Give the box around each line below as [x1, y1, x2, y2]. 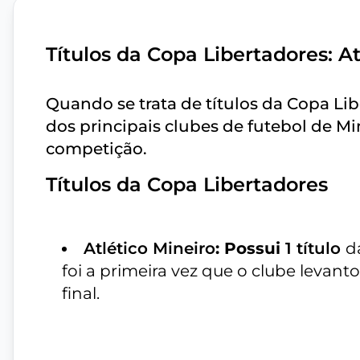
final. [62, 284, 100, 304]
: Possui [215, 239, 285, 259]
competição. [46, 139, 147, 159]
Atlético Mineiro [84, 239, 215, 259]
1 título [285, 239, 346, 259]
